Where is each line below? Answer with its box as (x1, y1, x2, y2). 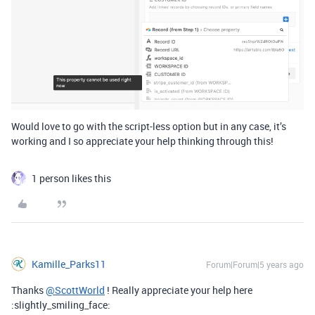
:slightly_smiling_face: (11, 298, 110, 312)
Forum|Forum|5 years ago (206, 259, 304, 271)
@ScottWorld (46, 283, 105, 297)
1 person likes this (32, 172, 111, 186)
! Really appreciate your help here (105, 283, 252, 297)
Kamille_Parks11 (32, 257, 106, 271)
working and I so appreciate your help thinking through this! (11, 134, 274, 148)
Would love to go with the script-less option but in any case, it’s (11, 120, 286, 134)
